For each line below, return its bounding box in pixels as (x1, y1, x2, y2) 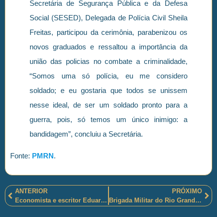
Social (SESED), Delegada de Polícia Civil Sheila (30, 13, 187, 22)
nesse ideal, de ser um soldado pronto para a (30, 100, 187, 109)
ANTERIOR (15, 187, 47, 195)
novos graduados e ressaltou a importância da (30, 42, 187, 51)
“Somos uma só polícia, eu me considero (30, 71, 187, 80)
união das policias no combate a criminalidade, (30, 57, 187, 65)
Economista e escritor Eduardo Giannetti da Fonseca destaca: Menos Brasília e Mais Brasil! (101, 196, 107, 204)
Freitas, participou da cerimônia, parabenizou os (30, 28, 187, 36)
